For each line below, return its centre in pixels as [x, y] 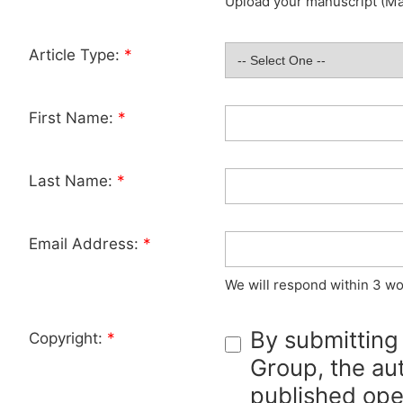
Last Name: [73, 181]
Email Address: [86, 244]
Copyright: [68, 339]
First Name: [73, 118]
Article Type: [76, 55]
